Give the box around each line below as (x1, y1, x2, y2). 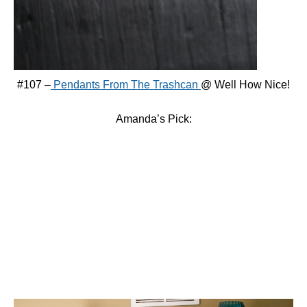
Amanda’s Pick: (115, 112, 192, 125)
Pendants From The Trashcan (51, 78, 201, 90)
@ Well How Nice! (201, 78, 290, 90)
